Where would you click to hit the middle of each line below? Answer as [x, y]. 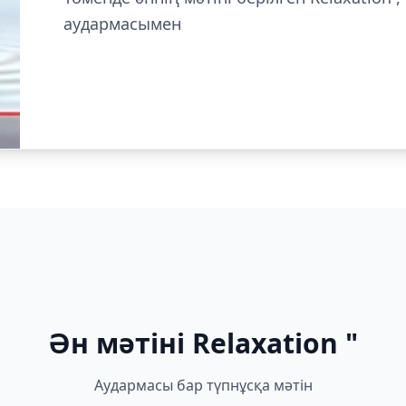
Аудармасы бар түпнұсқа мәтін [203, 385]
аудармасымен [122, 24]
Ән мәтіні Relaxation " [203, 343]
